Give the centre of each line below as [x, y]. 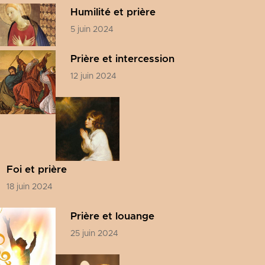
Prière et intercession [122, 59]
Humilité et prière [113, 12]
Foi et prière [37, 169]
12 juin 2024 [93, 76]
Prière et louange [112, 216]
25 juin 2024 [94, 234]
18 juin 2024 [30, 187]
